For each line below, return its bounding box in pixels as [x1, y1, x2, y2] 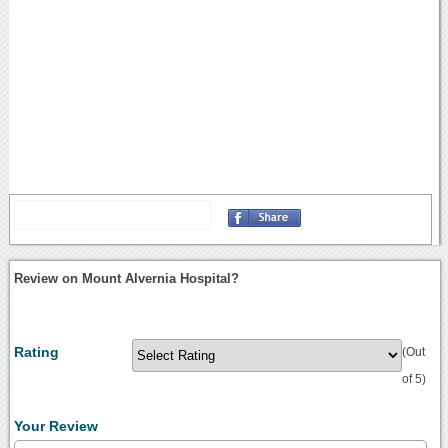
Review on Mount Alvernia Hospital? [14, 271, 240, 287]
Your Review [14, 418, 99, 435]
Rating [14, 344, 60, 361]
